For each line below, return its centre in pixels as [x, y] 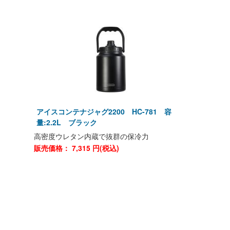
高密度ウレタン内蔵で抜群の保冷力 [91, 136]
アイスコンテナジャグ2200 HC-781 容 [104, 111]
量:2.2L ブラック [67, 122]
